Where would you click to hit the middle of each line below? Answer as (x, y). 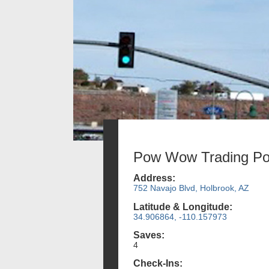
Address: (154, 178)
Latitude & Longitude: (183, 207)
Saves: (149, 235)
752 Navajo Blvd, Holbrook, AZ (191, 188)
